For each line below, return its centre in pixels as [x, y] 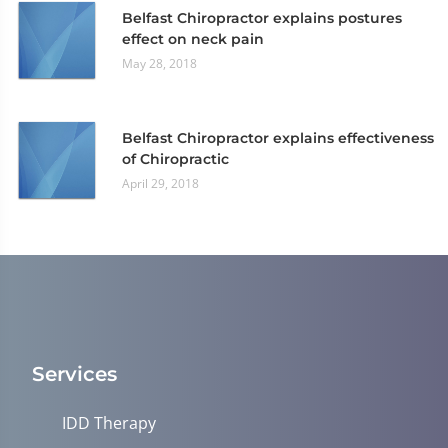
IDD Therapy [109, 423]
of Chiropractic [175, 158]
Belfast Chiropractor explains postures [262, 17]
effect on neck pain [193, 38]
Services [74, 374]
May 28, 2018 [159, 63]
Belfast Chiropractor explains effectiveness [278, 137]
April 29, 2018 [160, 183]
